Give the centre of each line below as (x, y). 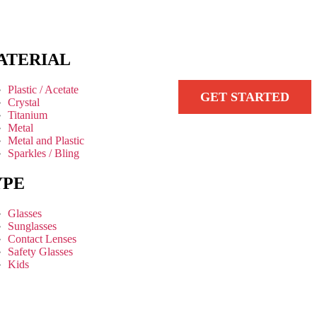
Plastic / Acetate (43, 89)
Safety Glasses (40, 251)
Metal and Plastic (46, 140)
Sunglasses (32, 226)
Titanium (27, 115)
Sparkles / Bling (43, 153)
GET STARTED (245, 97)
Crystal (23, 102)
